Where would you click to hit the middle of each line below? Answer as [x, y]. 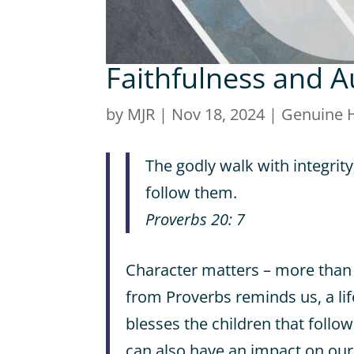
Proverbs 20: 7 [196, 219]
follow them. [192, 192]
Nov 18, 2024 [218, 115]
